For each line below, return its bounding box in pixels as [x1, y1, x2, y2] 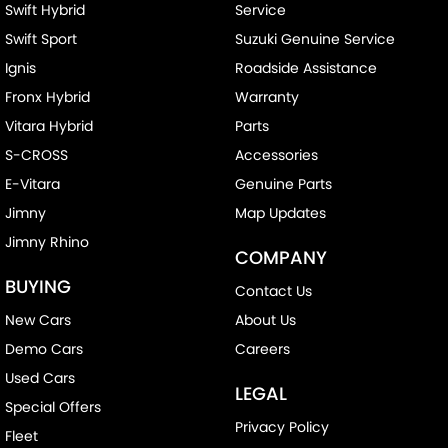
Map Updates [234, 203, 326, 224]
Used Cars [5, 368, 75, 389]
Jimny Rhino [5, 232, 89, 253]
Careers [234, 339, 290, 360]
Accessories [234, 145, 318, 166]
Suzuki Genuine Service [234, 29, 395, 50]
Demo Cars [5, 339, 83, 360]
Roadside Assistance [234, 58, 377, 79]
